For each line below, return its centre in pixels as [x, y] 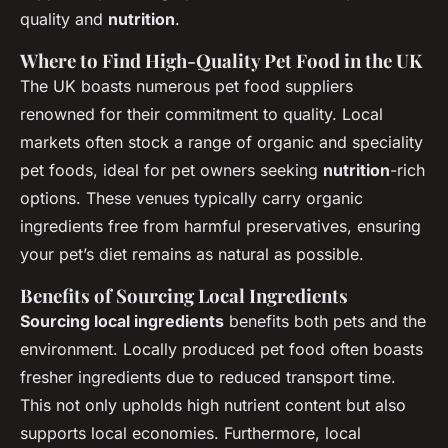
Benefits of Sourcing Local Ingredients [184, 295]
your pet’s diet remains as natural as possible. [192, 253]
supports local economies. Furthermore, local [190, 432]
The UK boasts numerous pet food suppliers [186, 85]
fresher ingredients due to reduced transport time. [208, 376]
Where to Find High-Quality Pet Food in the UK [221, 60]
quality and [64, 18]
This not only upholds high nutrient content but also [213, 404]
